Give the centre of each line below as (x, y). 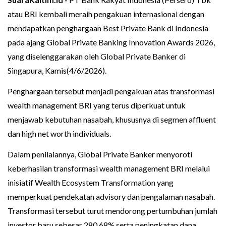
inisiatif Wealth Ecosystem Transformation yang (91, 183)
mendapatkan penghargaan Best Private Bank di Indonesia (108, 28)
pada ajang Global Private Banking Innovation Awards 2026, (111, 42)
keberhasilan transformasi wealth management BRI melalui (109, 168)
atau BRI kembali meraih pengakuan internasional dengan (106, 14)
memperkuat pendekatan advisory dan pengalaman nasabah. (111, 197)
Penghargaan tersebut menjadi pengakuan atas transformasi (111, 91)
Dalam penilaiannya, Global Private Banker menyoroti (100, 154)
